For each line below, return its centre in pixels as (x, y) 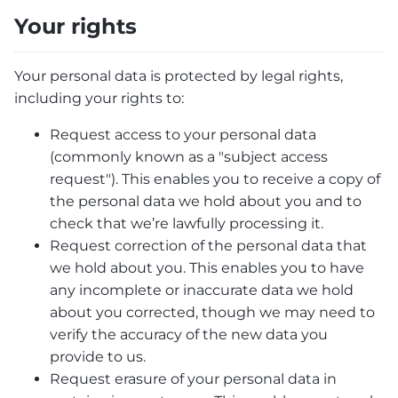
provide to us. (98, 357)
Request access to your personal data (183, 135)
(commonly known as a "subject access (189, 157)
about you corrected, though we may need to (212, 313)
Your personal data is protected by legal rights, (179, 76)
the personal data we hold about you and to (206, 202)
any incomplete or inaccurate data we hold (202, 291)
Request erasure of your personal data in (193, 379)
